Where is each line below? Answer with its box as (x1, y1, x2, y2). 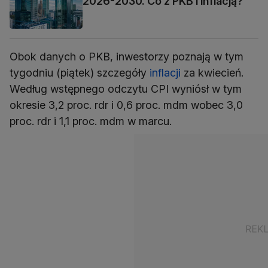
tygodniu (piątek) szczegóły (10, 66, 150, 80)
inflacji (150, 66, 181, 80)
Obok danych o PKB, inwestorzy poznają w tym (10, 50, 243, 63)
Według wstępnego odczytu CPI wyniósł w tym (10, 83, 242, 96)
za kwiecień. (181, 66, 243, 80)
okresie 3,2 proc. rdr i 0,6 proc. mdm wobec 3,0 (10, 99, 243, 112)
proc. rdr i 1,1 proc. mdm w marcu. (10, 115, 172, 128)
